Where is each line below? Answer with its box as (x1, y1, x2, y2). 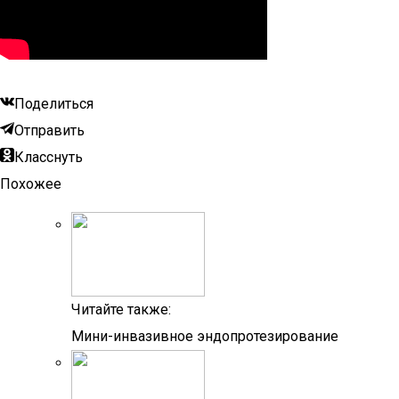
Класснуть (14, 149, 83, 166)
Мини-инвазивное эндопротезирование (71, 328, 338, 345)
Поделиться (14, 95, 94, 112)
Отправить (14, 122, 85, 139)
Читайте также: (71, 301, 171, 318)
